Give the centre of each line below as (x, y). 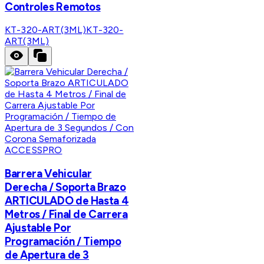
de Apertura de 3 (47, 255)
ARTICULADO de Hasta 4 (67, 201)
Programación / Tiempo (63, 242)
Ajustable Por (38, 228)
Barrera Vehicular (48, 174)
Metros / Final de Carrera (66, 214)
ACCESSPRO (34, 150)
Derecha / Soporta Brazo (65, 187)
